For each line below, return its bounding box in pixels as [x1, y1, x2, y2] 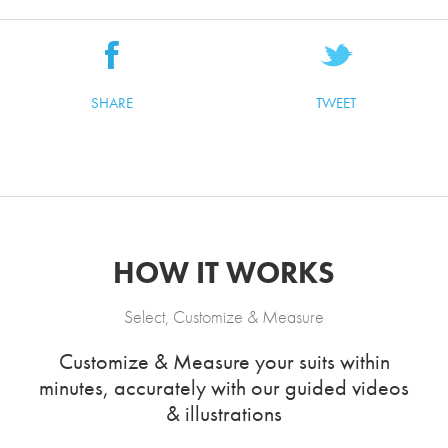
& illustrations [166, 399, 282, 428]
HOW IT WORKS [113, 254, 335, 292]
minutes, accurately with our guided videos [39, 373, 409, 402]
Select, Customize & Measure [124, 305, 324, 328]
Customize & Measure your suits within [58, 347, 390, 376]
